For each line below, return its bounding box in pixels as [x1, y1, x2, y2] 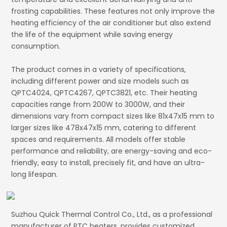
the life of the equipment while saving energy [11, 29, 173, 40]
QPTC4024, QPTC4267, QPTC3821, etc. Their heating [11, 87, 198, 98]
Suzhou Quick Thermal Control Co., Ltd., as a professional [11, 209, 213, 219]
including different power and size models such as [11, 75, 190, 86]
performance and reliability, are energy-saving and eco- [11, 145, 212, 156]
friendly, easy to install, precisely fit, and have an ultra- [11, 157, 205, 168]
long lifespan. [11, 169, 58, 179]
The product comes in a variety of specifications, [11, 64, 186, 74]
